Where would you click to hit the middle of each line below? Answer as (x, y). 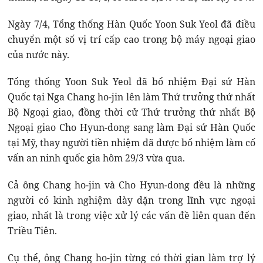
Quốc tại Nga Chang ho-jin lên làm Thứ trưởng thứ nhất (131, 97)
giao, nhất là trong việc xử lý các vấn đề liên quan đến (131, 215)
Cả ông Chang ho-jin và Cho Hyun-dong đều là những (131, 185)
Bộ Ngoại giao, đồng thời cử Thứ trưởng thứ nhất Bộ (131, 112)
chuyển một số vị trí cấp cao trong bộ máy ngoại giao (131, 39)
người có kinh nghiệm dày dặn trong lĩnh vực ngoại (131, 200)
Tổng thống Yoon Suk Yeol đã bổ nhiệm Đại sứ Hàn (131, 81)
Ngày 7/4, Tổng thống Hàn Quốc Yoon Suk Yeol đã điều (131, 24)
